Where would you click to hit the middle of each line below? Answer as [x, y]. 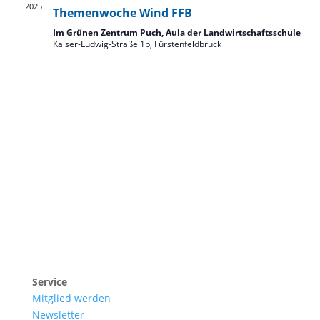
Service [49, 282]
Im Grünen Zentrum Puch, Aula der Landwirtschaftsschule [176, 32]
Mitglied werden [71, 298]
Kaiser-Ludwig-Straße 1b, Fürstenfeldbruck [137, 44]
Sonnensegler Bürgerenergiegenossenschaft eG [147, 201]
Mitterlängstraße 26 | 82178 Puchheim [125, 217]
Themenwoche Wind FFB [122, 13]
